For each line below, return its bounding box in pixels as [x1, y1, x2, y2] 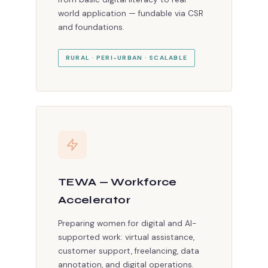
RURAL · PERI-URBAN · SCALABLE [66, 54, 188, 62]
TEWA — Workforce [58, 176, 177, 189]
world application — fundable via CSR [58, 8, 203, 19]
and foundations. [58, 22, 124, 33]
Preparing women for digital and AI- [58, 218, 196, 229]
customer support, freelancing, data [58, 246, 199, 257]
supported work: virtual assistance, [58, 232, 194, 243]
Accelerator [58, 194, 130, 207]
